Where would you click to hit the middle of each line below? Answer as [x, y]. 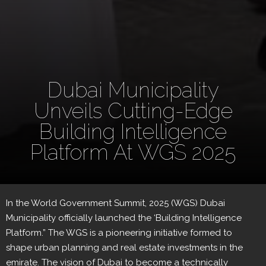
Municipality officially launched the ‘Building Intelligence [124, 218]
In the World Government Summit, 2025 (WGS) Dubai [115, 203]
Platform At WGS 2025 [133, 153]
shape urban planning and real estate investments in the [124, 248]
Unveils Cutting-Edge [133, 111]
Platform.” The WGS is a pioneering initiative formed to [119, 233]
